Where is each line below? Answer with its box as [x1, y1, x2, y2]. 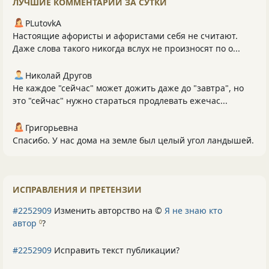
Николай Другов [25, 70, 92, 82]
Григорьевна [25, 122, 78, 134]
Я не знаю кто [165, 205, 222, 217]
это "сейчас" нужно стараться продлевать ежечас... [13, 95, 228, 107]
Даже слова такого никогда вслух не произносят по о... [13, 43, 240, 55]
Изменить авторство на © [52, 205, 165, 217]
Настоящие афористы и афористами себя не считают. [13, 30, 238, 42]
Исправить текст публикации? [52, 244, 180, 256]
